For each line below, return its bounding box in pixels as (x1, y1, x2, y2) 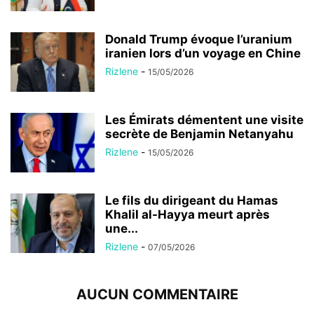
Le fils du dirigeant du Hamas (105, 193, 278, 207)
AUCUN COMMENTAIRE (76, 285, 238, 303)
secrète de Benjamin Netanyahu (105, 126, 294, 141)
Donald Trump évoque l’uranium (105, 32, 292, 46)
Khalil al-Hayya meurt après (105, 207, 270, 221)
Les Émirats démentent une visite (105, 112, 303, 127)
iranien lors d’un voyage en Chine (105, 46, 301, 60)
